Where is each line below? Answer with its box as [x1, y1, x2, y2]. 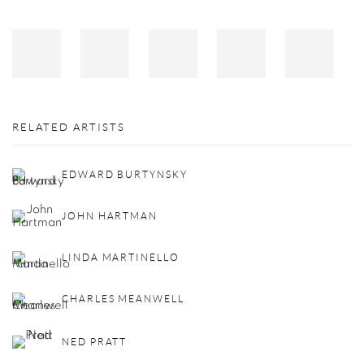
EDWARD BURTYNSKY [62, 169, 188, 180]
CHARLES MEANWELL [62, 293, 184, 305]
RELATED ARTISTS [12, 122, 125, 133]
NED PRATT [62, 336, 128, 347]
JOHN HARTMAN [62, 210, 158, 222]
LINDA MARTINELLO [62, 252, 180, 263]
